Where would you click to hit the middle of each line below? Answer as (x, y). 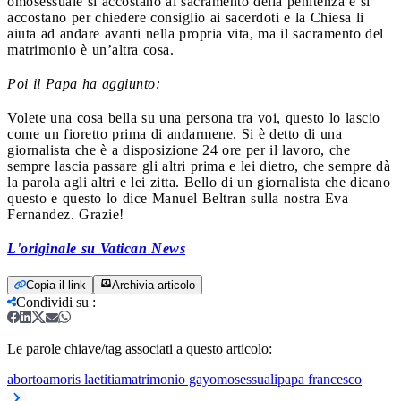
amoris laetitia (82, 379)
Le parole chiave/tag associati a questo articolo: (140, 348)
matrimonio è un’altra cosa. (90, 49)
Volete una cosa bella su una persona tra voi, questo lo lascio (194, 117)
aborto (25, 379)
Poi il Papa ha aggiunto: (84, 83)
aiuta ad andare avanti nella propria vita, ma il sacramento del (196, 33)
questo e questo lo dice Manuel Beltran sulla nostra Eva (178, 198)
